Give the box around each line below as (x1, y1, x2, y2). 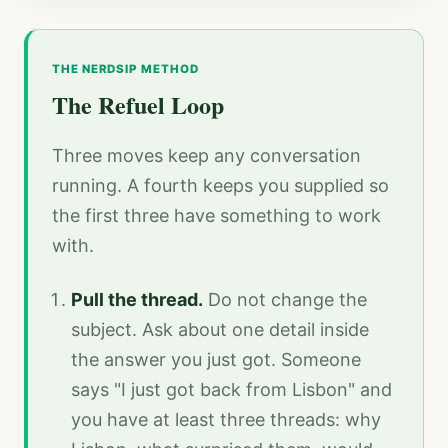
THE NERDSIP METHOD (52, 61, 199, 76)
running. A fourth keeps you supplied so (52, 175, 389, 197)
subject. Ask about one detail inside (71, 319, 370, 341)
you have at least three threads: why (71, 409, 382, 431)
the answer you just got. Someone (71, 349, 362, 371)
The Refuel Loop (52, 87, 224, 123)
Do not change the (203, 289, 368, 311)
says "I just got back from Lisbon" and (71, 379, 393, 401)
